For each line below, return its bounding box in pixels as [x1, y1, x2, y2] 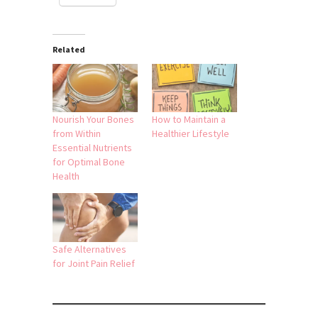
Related [53, 43, 85, 55]
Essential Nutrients [53, 141, 132, 155]
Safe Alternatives [53, 242, 126, 256]
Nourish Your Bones [53, 113, 134, 126]
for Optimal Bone [53, 155, 125, 169]
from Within [53, 127, 101, 141]
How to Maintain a [152, 113, 226, 126]
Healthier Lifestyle [152, 127, 229, 141]
